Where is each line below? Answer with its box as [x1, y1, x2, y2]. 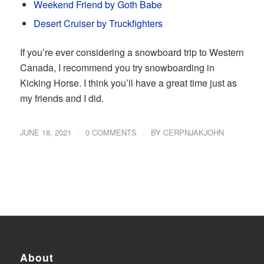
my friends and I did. [19, 91, 104, 105]
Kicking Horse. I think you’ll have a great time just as [19, 76, 237, 90]
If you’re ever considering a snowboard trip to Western [19, 45, 244, 60]
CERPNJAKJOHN [163, 126, 224, 138]
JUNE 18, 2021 [19, 126, 71, 138]
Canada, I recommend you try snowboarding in [19, 61, 214, 75]
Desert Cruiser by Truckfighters [33, 16, 163, 31]
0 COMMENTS [85, 126, 137, 138]
